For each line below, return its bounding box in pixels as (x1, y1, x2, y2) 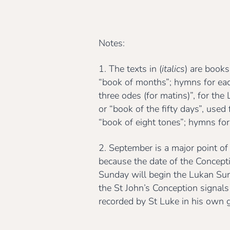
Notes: (99, 37, 125, 50)
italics (162, 63, 185, 75)
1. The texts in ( (99, 63, 162, 75)
